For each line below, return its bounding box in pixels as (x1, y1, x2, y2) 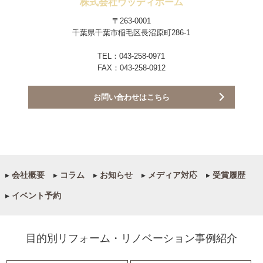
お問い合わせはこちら (93, 92, 170, 102)
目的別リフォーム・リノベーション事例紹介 (25, 232, 237, 244)
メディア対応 (145, 170, 197, 180)
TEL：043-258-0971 (97, 51, 166, 60)
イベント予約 (9, 190, 61, 200)
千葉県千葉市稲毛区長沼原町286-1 (72, 28, 191, 37)
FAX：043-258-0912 (97, 63, 166, 72)
